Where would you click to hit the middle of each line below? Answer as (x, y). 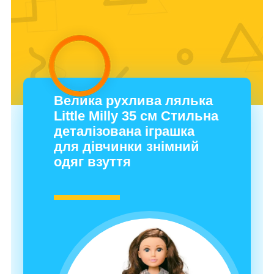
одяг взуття (92, 162)
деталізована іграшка (124, 131)
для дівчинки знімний (127, 147)
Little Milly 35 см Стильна (136, 116)
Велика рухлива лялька (133, 101)
